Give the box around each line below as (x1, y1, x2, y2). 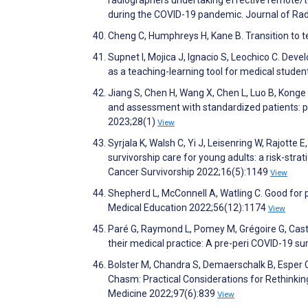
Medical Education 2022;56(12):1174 (108, 202, 268, 214)
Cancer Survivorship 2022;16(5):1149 (108, 166, 270, 178)
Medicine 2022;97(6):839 (108, 288, 217, 300)
